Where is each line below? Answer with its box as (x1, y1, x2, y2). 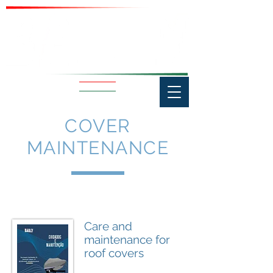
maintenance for (84, 233, 170, 246)
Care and (84, 219, 132, 233)
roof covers (84, 246, 144, 260)
